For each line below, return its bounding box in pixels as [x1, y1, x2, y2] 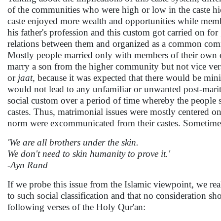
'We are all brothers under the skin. [7, 137, 139, 147]
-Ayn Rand [7, 160, 48, 170]
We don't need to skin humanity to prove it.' [7, 148, 170, 159]
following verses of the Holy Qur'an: [7, 202, 146, 212]
